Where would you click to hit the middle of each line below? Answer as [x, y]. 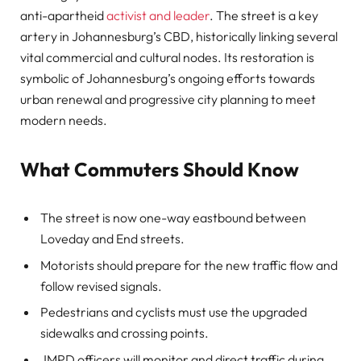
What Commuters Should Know [160, 170]
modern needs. [64, 120]
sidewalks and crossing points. [124, 333]
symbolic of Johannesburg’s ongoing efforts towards [168, 78]
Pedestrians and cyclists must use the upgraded [174, 312]
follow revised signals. [101, 286]
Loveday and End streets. [112, 238]
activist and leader [158, 15]
